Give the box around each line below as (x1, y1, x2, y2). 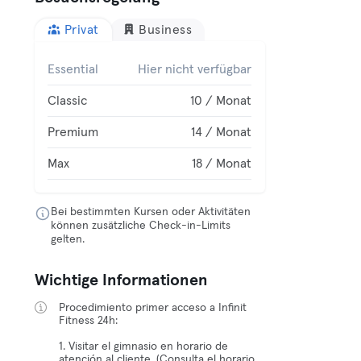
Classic (48, 94, 88, 107)
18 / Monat (192, 157, 252, 170)
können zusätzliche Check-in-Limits (51, 220, 231, 231)
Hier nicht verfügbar (138, 63, 252, 76)
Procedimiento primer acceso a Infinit (59, 302, 247, 313)
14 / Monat (191, 126, 252, 139)
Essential (48, 63, 99, 76)
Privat (64, 23, 99, 36)
